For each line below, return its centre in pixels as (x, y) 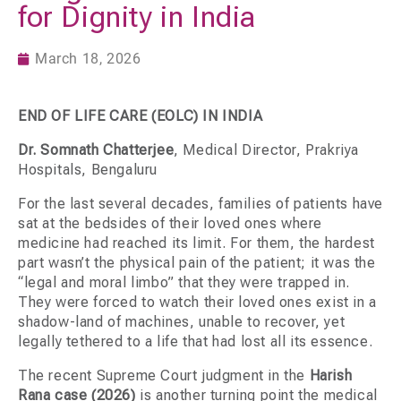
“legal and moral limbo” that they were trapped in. (184, 283)
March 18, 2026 (88, 59)
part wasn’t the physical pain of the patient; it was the (197, 263)
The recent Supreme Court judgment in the (164, 376)
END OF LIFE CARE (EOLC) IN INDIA (141, 116)
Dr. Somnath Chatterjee (96, 150)
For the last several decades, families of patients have (201, 204)
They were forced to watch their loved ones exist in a (197, 303)
